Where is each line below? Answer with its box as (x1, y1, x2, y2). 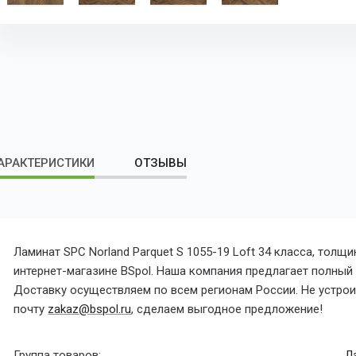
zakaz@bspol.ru (48, 302, 132, 317)
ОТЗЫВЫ (134, 156, 188, 171)
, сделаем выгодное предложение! (131, 302, 323, 317)
